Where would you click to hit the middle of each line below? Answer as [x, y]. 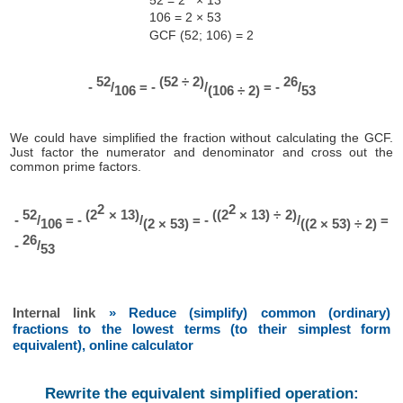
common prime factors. [76, 166]
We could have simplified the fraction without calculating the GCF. [201, 137]
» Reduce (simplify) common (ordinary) [250, 313]
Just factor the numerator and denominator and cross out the [201, 152]
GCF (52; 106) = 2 [201, 35]
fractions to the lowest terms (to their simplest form [201, 329]
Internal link [60, 313]
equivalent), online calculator [103, 345]
